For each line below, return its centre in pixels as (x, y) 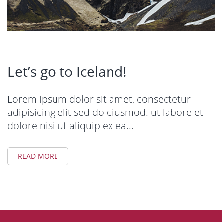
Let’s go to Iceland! (67, 71)
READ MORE (38, 156)
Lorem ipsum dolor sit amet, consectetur (99, 99)
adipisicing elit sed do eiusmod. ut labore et (105, 112)
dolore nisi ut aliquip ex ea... (71, 125)
